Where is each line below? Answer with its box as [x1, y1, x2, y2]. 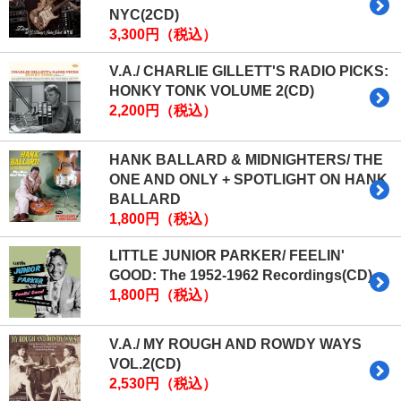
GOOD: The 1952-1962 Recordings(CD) [109, 267, 372, 283]
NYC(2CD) [109, 6, 179, 22]
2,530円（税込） [109, 375, 217, 391]
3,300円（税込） [109, 26, 217, 42]
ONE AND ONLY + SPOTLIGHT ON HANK [109, 171, 388, 187]
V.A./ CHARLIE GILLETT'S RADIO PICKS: [109, 63, 388, 79]
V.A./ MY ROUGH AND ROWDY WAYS [109, 336, 362, 352]
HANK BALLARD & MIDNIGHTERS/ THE [109, 151, 383, 167]
